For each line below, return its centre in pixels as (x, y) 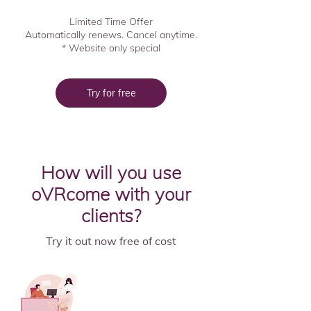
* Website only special (111, 48)
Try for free (111, 93)
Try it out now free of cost (111, 241)
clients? (111, 216)
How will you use (111, 173)
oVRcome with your (111, 194)
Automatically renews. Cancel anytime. (111, 35)
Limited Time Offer (111, 22)
